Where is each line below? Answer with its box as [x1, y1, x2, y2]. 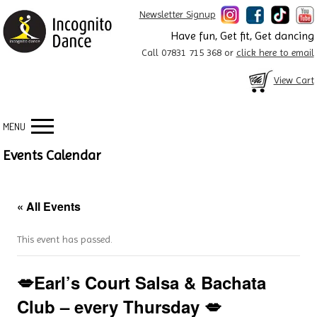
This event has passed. [17, 234, 113, 245]
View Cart [273, 74, 314, 86]
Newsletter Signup [139, 8, 216, 20]
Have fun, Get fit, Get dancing [170, 29, 314, 42]
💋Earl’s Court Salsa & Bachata [17, 270, 267, 294]
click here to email [236, 47, 314, 58]
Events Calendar [3, 147, 102, 163]
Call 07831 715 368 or [141, 47, 236, 58]
